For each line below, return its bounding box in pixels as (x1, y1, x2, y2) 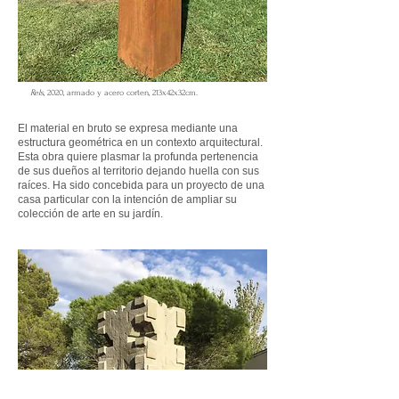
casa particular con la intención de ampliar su (18, 193, 237, 206)
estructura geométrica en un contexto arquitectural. (18, 136, 263, 149)
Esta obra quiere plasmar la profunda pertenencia (18, 151, 258, 163)
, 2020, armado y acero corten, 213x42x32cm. (44, 87, 198, 97)
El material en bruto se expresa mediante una (18, 122, 238, 134)
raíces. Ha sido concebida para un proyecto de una (18, 179, 265, 191)
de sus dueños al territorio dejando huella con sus (18, 165, 259, 177)
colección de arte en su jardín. (18, 208, 166, 220)
